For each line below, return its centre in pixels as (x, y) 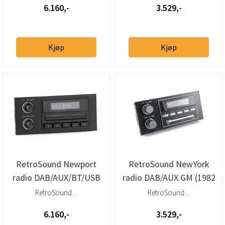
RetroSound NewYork (169, 164)
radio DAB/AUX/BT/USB (56, 177)
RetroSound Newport (56, 164)
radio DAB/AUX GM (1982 (169, 177)
